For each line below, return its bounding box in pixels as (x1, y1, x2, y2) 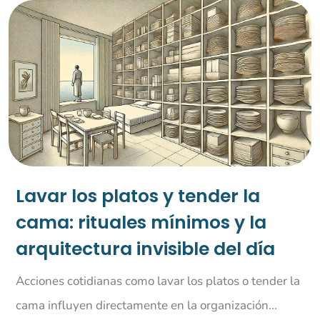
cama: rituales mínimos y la (15, 210, 266, 236)
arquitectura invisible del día (15, 236, 275, 262)
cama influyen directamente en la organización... (15, 297, 277, 314)
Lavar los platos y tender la (15, 184, 260, 209)
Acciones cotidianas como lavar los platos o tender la (15, 273, 300, 290)
